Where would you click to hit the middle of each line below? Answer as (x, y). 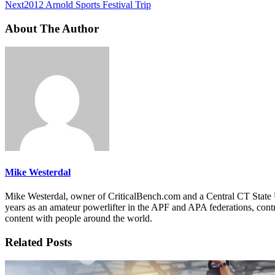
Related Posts (38, 242)
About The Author (52, 28)
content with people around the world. (79, 218)
